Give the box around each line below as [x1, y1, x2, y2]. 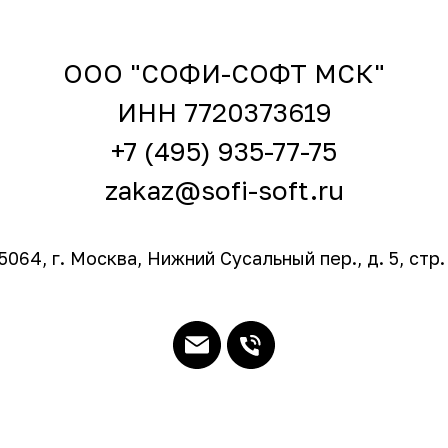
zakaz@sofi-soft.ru [104, 174, 344, 206]
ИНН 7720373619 [116, 96, 332, 128]
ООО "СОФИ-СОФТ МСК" [63, 57, 385, 89]
